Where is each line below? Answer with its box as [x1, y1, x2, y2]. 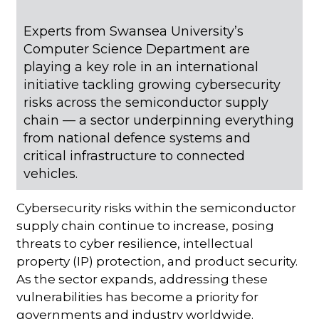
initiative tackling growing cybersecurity [23, 76, 281, 93]
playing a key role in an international [23, 58, 259, 75]
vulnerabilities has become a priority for [16, 289, 259, 304]
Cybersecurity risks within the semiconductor [16, 200, 297, 215]
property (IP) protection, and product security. [16, 253, 298, 268]
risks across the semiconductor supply [23, 94, 269, 110]
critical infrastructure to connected [23, 147, 246, 164]
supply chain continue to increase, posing [16, 218, 275, 233]
